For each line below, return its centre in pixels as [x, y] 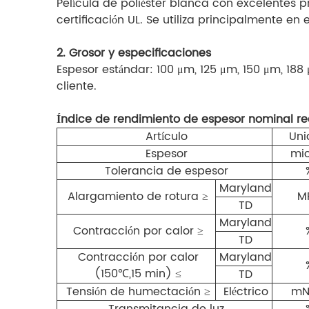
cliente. [77, 86]
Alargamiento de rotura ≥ [138, 196]
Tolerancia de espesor [166, 171]
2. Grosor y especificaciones [134, 53]
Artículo [166, 136]
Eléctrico [246, 291]
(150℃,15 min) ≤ [138, 273]
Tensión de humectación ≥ [138, 291]
